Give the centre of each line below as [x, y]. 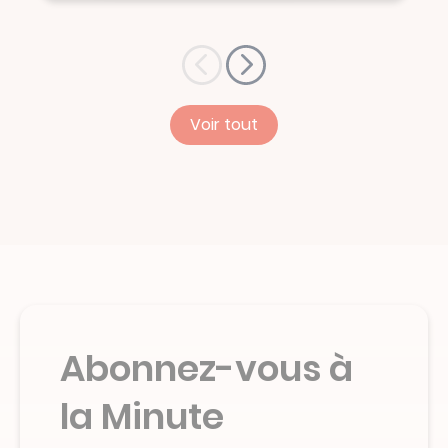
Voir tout [224, 124]
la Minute [142, 416]
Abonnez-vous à [206, 368]
